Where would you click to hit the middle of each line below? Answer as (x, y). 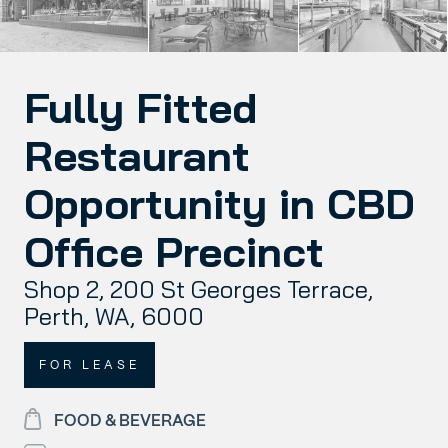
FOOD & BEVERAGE (130, 420)
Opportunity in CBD (219, 203)
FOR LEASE (89, 364)
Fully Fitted (140, 107)
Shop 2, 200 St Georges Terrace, (198, 289)
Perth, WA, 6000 (114, 316)
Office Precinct (174, 251)
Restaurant (137, 155)
